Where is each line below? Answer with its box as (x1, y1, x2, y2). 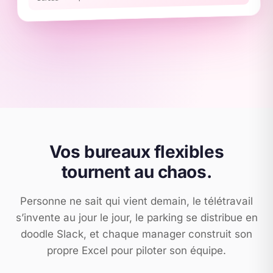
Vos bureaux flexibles (49, 141, 224, 162)
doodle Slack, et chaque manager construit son (21, 228, 252, 240)
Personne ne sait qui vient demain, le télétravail (20, 195, 253, 207)
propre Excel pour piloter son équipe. (47, 244, 226, 257)
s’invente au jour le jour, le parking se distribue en (15, 211, 258, 224)
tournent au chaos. (61, 161, 212, 182)
